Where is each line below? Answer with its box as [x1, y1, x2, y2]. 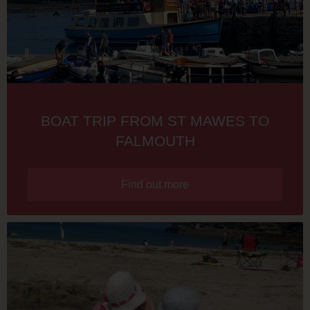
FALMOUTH [115, 132, 195, 149]
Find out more [121, 178, 189, 190]
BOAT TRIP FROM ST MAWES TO [41, 112, 269, 129]
